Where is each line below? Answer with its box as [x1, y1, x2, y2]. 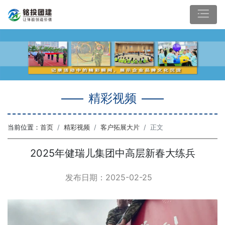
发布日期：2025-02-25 [65, 172, 152, 183]
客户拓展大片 [100, 124, 140, 132]
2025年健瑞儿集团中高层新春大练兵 [30, 147, 195, 160]
